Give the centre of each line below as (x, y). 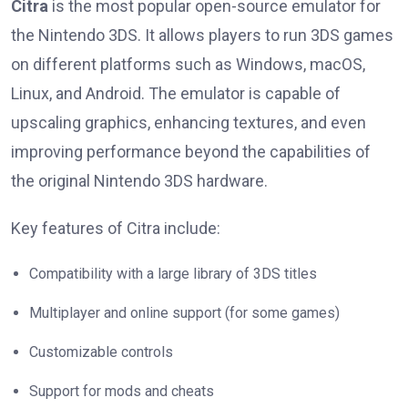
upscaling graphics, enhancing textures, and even (189, 123)
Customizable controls (101, 352)
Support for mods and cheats (122, 392)
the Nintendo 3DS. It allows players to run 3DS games (202, 36)
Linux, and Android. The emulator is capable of (176, 94)
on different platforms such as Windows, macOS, (188, 65)
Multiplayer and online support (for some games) (184, 313)
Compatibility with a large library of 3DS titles (173, 274)
